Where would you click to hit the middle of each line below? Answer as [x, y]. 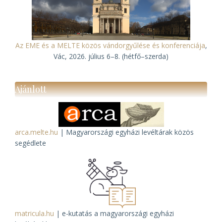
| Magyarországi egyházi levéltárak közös [126, 132]
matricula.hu [34, 213]
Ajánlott [31, 89]
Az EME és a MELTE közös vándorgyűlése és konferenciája [110, 45]
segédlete [30, 143]
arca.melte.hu [36, 132]
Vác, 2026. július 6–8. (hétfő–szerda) [111, 56]
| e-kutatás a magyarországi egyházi [114, 213]
